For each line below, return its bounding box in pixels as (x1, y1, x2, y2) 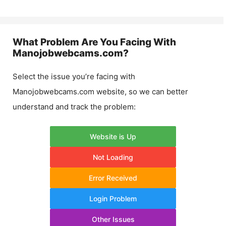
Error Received (89, 173, 137, 182)
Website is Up (90, 132, 136, 141)
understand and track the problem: (13, 102, 136, 111)
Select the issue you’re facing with (13, 72, 135, 81)
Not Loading (93, 152, 133, 161)
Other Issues (91, 214, 135, 223)
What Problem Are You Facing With (13, 36, 176, 48)
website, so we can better (94, 87, 188, 96)
